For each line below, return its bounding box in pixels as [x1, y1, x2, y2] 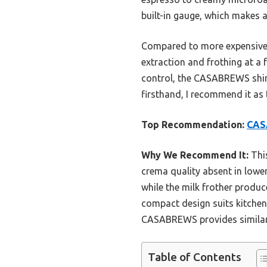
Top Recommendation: [141, 119, 244, 130]
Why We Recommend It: [141, 149, 249, 160]
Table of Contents [148, 250, 241, 264]
